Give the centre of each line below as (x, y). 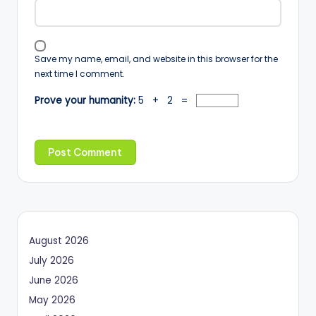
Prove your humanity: (86, 100)
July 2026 (51, 261)
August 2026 (59, 241)
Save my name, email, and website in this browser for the (156, 59)
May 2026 (52, 300)
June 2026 (54, 281)
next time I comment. (80, 74)
